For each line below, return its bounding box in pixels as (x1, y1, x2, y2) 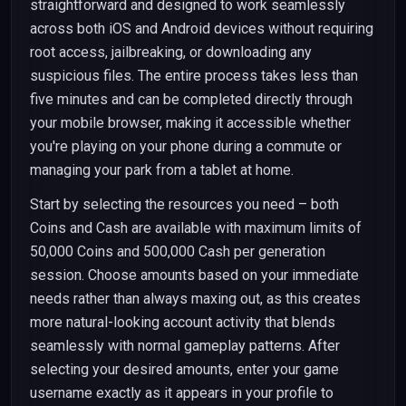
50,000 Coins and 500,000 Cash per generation (30, 243, 325, 260)
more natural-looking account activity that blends (30, 314, 335, 331)
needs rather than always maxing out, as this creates (30, 290, 361, 307)
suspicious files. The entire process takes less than (30, 67, 358, 84)
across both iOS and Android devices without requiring (30, 20, 373, 37)
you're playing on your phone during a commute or (30, 138, 342, 155)
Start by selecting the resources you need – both (30, 196, 339, 213)
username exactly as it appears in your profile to (30, 384, 333, 401)
